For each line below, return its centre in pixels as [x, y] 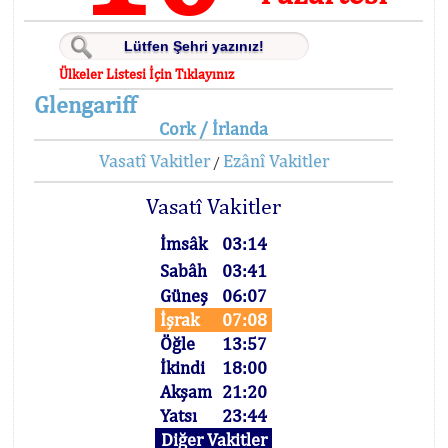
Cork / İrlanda [214, 128]
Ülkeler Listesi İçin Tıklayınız [147, 74]
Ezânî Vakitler [275, 160]
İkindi [183, 367]
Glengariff [85, 104]
